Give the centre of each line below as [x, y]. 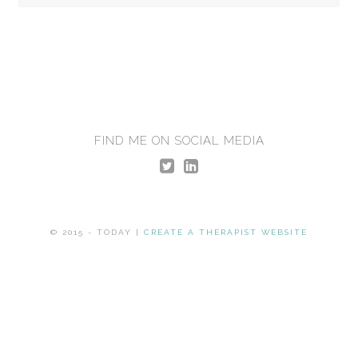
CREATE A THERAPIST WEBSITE [226, 233]
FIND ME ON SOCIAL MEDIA [179, 141]
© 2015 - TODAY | [97, 233]
